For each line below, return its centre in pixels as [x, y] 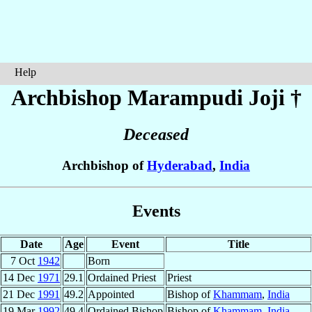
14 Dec [20, 277]
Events [156, 211]
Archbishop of [104, 166]
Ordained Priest [122, 277]
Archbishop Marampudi [130, 97]
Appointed [111, 294]
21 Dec [20, 294]
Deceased [156, 135]
